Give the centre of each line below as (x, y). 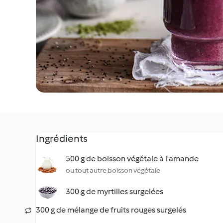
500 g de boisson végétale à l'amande (132, 159)
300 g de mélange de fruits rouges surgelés (111, 210)
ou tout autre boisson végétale (113, 170)
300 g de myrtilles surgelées (114, 191)
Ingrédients (62, 138)
